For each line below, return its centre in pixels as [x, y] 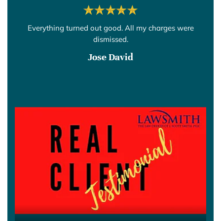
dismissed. [110, 39]
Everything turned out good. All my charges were [110, 28]
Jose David [110, 57]
